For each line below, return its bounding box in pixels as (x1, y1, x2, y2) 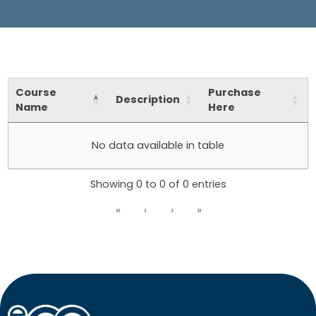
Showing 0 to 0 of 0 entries (90, 177, 226, 192)
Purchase (208, 85, 261, 100)
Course (16, 85, 56, 100)
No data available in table (92, 138, 224, 153)
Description (116, 92, 180, 107)
